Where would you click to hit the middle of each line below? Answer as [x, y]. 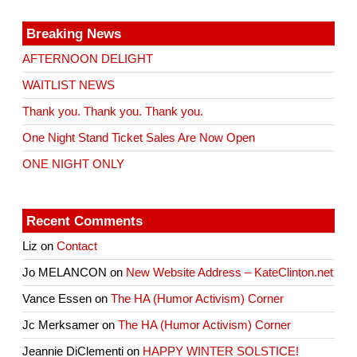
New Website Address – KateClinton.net [230, 272]
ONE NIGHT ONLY [74, 164]
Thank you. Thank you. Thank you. [113, 111]
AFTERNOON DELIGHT [88, 59]
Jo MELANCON [65, 272]
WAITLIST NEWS [69, 85]
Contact [77, 246]
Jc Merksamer [61, 325]
